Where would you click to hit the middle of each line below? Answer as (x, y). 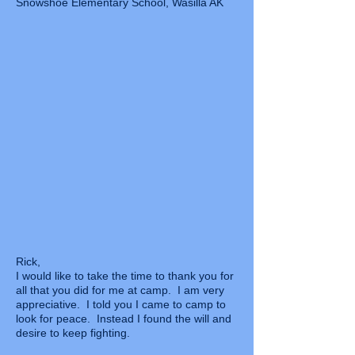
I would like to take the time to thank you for (125, 276)
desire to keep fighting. (73, 333)
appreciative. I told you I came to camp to (121, 304)
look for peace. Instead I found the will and (124, 319)
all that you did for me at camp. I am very (120, 290)
